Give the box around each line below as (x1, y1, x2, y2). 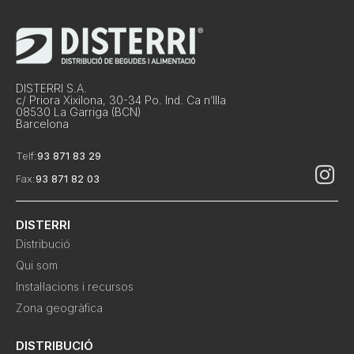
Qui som (16, 258, 58, 272)
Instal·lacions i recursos (16, 279, 134, 293)
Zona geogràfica (16, 300, 103, 314)
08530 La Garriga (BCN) (16, 104, 141, 119)
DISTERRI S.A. (16, 81, 87, 95)
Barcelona (16, 116, 69, 130)
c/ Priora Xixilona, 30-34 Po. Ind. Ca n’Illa (16, 92, 226, 107)
